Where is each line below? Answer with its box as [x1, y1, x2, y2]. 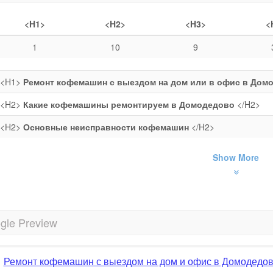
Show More [213, 151, 260, 163]
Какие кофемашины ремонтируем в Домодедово [23, 98, 235, 110]
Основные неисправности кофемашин [23, 121, 189, 133]
